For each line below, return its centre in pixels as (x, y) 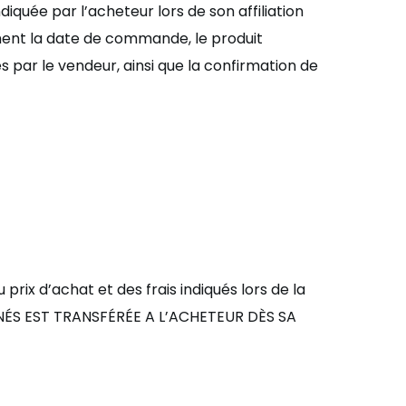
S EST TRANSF (60, 317)
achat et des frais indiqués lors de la (179, 290)
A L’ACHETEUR (196, 317)
